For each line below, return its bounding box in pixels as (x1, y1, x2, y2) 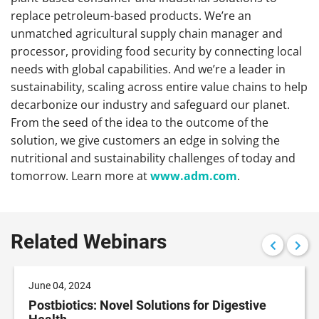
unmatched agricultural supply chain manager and (11, 26, 283, 42)
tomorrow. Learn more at (11, 168, 150, 184)
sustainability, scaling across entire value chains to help (11, 79, 308, 95)
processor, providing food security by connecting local (11, 43, 302, 60)
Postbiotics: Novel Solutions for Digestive (28, 298, 266, 313)
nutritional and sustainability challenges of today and (11, 150, 296, 167)
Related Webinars (11, 230, 167, 254)
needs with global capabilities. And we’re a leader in (11, 61, 286, 78)
